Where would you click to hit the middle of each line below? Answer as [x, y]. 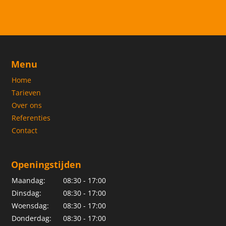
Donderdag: [32, 218]
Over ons [27, 105]
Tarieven [26, 92]
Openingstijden [46, 165]
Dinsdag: [27, 193]
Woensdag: [31, 206]
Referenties [31, 118]
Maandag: [29, 181]
